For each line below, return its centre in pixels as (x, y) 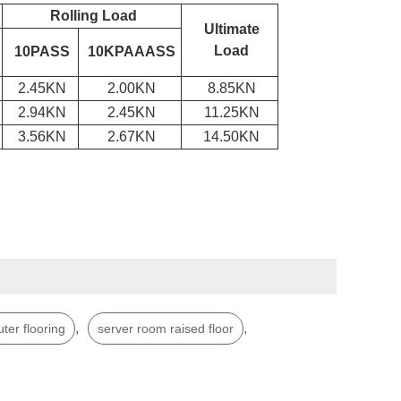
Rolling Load (94, 16)
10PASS (42, 52)
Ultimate (231, 30)
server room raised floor (165, 329)
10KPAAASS (132, 52)
